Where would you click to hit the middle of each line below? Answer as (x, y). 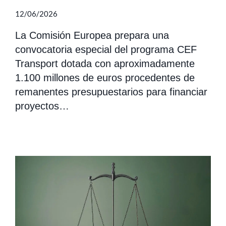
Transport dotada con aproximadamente (105, 64)
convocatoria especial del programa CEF (106, 50)
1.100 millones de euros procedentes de (105, 78)
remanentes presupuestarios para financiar (111, 92)
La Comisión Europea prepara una (92, 36)
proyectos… (42, 106)
